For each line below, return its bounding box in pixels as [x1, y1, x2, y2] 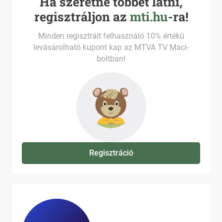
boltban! [97, 54, 125, 63]
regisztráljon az [34, 8, 130, 25]
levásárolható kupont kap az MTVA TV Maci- [33, 43, 189, 52]
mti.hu [129, 8, 168, 25]
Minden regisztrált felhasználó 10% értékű [38, 31, 184, 41]
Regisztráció [89, 148, 133, 158]
